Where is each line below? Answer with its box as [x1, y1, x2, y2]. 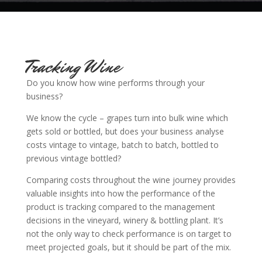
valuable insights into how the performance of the [26, 188, 215, 199]
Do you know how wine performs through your [26, 77, 205, 88]
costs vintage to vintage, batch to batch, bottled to [26, 139, 219, 150]
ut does [109, 126, 139, 137]
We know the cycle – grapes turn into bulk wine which [26, 112, 228, 123]
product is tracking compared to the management [26, 201, 215, 212]
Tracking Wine [26, 55, 120, 79]
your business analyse [138, 126, 224, 137]
